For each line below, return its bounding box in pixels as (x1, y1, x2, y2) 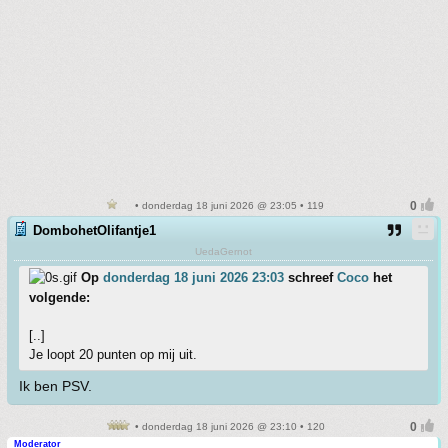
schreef (284, 270, 337, 285)
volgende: (29, 290, 90, 305)
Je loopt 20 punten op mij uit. (29, 347, 197, 362)
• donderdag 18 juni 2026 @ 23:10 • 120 (131, 421, 325, 432)
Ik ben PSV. (19, 378, 92, 394)
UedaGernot (195, 246, 252, 257)
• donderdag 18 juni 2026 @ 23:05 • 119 (132, 200, 324, 211)
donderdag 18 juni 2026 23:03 (103, 270, 284, 285)
